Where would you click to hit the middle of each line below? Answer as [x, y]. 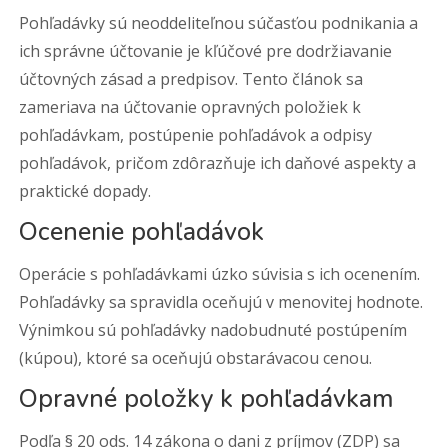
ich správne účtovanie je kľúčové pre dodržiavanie [206, 51]
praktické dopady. [85, 191]
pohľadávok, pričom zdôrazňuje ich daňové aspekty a [218, 163]
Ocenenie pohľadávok [142, 232]
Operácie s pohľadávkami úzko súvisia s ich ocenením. [220, 274]
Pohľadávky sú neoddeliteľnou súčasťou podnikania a [219, 23]
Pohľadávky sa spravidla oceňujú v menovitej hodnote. [221, 302]
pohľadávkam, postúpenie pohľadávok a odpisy [196, 135]
